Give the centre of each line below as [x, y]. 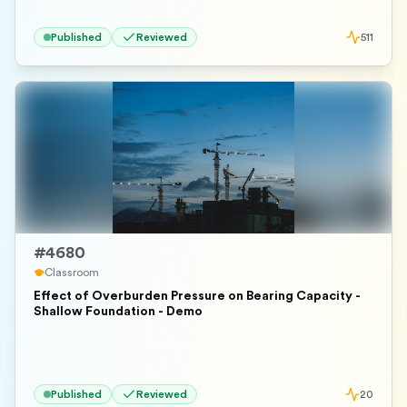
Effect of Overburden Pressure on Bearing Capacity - [197, 296]
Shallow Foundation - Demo [118, 312]
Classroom [72, 273]
